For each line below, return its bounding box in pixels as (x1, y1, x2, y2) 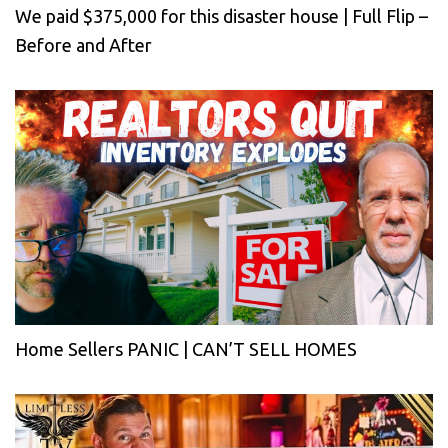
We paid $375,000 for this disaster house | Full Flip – (15, 5, 428, 26)
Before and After (15, 34, 152, 55)
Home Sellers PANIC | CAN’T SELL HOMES (15, 338, 357, 359)
